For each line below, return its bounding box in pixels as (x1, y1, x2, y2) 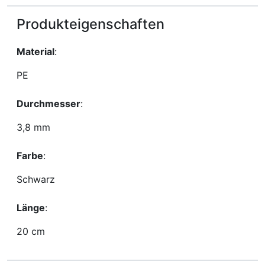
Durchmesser (17, 98, 80, 110)
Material (17, 46, 54, 58)
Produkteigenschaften (17, 15, 164, 33)
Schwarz (17, 173, 55, 186)
